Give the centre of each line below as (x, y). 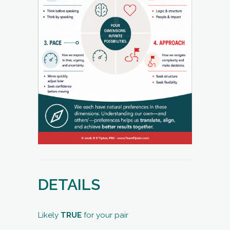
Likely (49, 215)
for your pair (105, 215)
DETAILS (69, 184)
